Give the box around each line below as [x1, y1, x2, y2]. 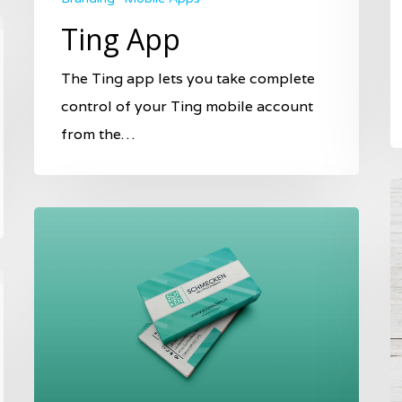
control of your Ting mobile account [61, 97, 313, 117]
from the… [61, 125, 135, 144]
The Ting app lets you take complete [61, 69, 315, 89]
